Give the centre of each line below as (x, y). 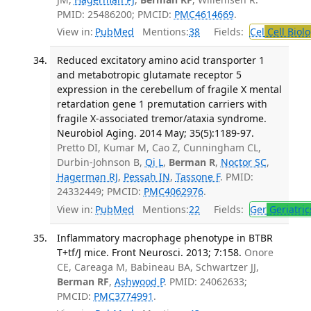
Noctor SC (243, 162)
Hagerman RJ (87, 177)
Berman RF (83, 282)
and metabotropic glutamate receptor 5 (149, 75)
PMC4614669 (204, 14)
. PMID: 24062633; (205, 282)
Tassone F (197, 177)
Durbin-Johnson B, (101, 162)
